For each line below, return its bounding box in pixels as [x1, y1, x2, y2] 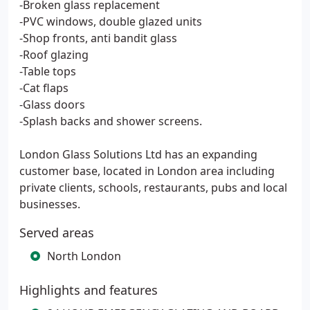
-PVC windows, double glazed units [19, 14, 202, 29]
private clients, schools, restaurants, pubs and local [19, 180, 287, 195]
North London [47, 248, 121, 264]
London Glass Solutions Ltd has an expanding [19, 147, 257, 162]
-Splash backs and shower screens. [19, 113, 202, 129]
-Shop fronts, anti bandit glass [19, 30, 177, 46]
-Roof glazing [19, 47, 89, 62]
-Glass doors [19, 97, 85, 112]
